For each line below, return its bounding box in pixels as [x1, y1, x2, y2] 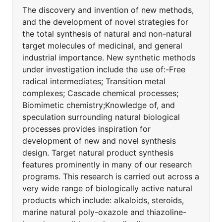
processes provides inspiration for [22, 124, 151, 134]
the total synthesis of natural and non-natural [22, 29, 192, 39]
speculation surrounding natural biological [22, 112, 180, 122]
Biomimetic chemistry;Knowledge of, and [22, 100, 175, 110]
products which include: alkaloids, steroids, [22, 195, 184, 205]
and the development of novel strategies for [22, 17, 188, 27]
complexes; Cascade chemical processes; [22, 88, 178, 98]
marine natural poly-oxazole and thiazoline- [22, 207, 186, 217]
